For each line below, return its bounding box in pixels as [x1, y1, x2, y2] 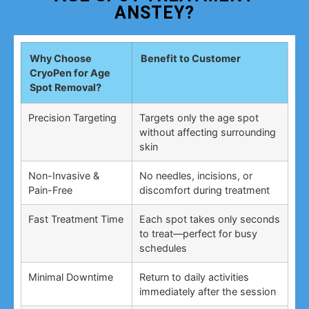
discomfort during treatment [139, 184, 270, 197]
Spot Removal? [30, 81, 101, 94]
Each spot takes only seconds [139, 213, 280, 226]
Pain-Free [28, 184, 72, 197]
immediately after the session [139, 286, 276, 298]
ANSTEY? [114, 3, 195, 23]
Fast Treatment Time [28, 213, 123, 226]
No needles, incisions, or [139, 170, 252, 182]
